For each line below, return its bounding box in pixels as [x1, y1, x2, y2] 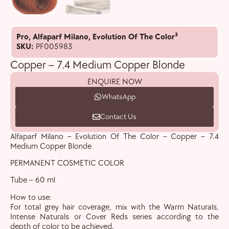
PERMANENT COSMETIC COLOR [10, 158, 124, 168]
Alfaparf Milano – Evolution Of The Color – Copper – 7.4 [10, 131, 219, 142]
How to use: [10, 192, 52, 202]
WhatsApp [101, 91, 135, 102]
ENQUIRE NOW [87, 77, 142, 87]
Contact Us [100, 111, 136, 122]
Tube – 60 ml [10, 175, 55, 186]
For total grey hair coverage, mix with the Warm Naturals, [10, 202, 219, 212]
